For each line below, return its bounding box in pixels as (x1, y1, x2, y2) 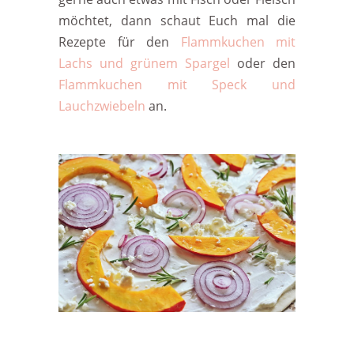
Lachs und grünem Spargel (58, 55, 230, 72)
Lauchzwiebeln (58, 97, 145, 115)
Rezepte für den (58, 33, 181, 51)
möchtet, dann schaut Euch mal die (58, 12, 296, 29)
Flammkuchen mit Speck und (58, 76, 296, 93)
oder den (230, 55, 296, 72)
